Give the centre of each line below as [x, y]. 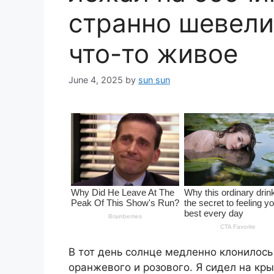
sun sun [154, 80]
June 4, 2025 [96, 80]
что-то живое [153, 54]
